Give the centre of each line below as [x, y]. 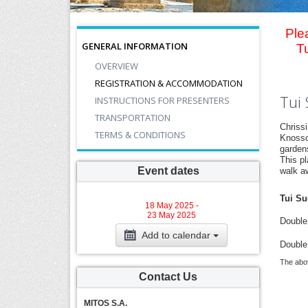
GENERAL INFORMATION [135, 46]
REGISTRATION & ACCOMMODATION [169, 83]
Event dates [168, 171]
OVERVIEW [117, 66]
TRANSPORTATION [133, 118]
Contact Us [168, 277]
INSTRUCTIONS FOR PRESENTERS [162, 100]
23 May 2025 [172, 215]
